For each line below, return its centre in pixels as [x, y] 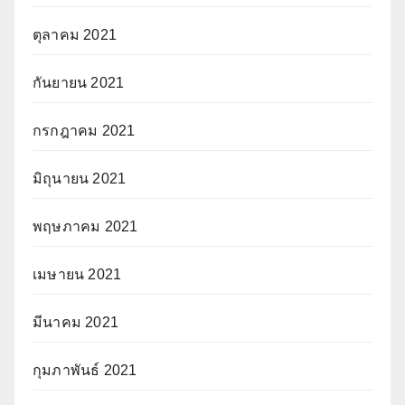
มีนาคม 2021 [75, 323]
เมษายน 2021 [77, 275]
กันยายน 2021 [79, 83]
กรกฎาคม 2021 [84, 131]
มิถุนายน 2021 [80, 179]
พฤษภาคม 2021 [85, 227]
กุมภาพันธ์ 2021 [85, 371]
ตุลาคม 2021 [75, 35]
